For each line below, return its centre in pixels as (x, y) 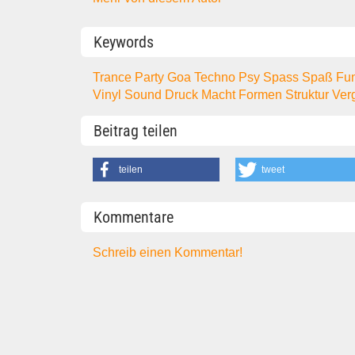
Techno (217, 77)
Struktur (309, 94)
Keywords (124, 42)
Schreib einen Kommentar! (168, 252)
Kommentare (134, 217)
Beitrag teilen (136, 131)
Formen (262, 94)
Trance (114, 77)
